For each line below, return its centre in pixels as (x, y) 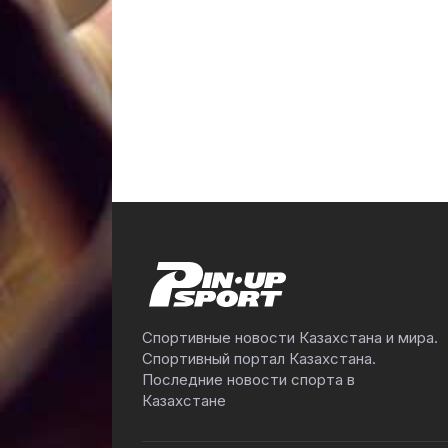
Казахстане (184, 400)
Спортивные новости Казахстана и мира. (290, 337)
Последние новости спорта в (248, 379)
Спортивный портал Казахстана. (259, 358)
